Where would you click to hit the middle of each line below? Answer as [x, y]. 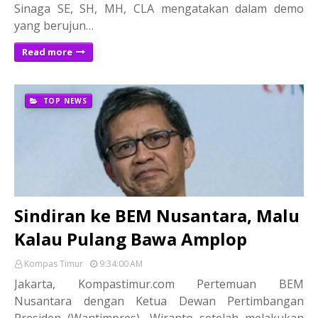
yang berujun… [54, 25]
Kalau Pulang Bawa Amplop [131, 238]
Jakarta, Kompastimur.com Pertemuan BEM [159, 284]
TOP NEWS [64, 100]
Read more [47, 51]
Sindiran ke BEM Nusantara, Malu [157, 215]
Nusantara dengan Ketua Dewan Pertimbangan [159, 301]
